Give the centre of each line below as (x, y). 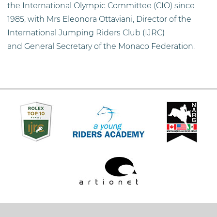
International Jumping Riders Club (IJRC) (86, 32)
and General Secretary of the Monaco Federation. (101, 46)
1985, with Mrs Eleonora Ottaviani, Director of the (99, 19)
